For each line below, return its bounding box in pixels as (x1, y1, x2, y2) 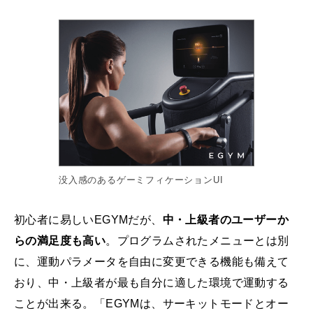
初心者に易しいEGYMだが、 (14, 214, 163, 226)
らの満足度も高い (14, 235, 106, 247)
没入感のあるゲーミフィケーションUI (59, 175, 224, 186)
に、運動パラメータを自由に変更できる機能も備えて (14, 256, 289, 268)
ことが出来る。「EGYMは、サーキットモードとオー (14, 298, 289, 310)
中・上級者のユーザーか (162, 214, 289, 226)
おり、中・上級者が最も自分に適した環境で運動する (14, 277, 289, 289)
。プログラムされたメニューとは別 (105, 235, 289, 247)
